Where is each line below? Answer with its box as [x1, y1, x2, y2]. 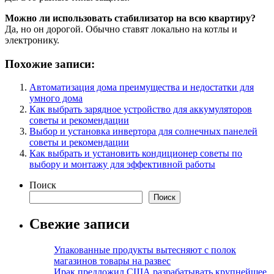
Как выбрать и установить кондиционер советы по [29, 148, 242, 159]
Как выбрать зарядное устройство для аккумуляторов [29, 104, 252, 115]
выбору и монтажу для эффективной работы [29, 159, 215, 170]
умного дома [29, 93, 83, 104]
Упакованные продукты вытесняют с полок [54, 245, 236, 256]
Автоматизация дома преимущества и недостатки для [29, 82, 254, 93]
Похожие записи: [5, 57, 95, 70]
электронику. [5, 34, 59, 45]
